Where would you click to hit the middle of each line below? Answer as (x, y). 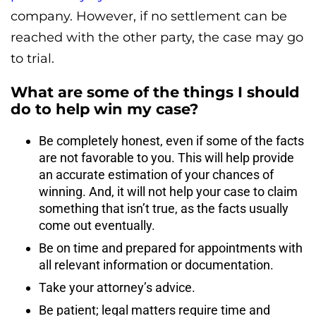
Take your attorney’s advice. (117, 288)
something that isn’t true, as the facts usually (164, 209)
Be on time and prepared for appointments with (171, 248)
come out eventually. (97, 226)
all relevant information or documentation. (156, 265)
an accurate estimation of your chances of (156, 175)
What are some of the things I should (155, 92)
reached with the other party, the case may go (157, 38)
